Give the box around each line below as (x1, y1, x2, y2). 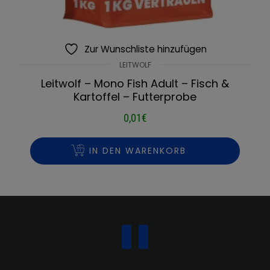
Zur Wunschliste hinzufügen (84, 42, 207, 55)
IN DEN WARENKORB (89, 144, 187, 157)
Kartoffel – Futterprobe (74, 89, 196, 104)
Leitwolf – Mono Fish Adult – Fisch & (41, 75, 229, 91)
